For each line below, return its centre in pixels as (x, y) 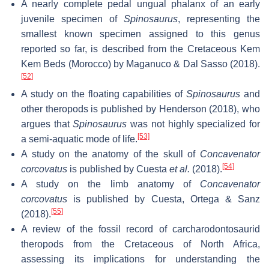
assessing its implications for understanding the (141, 259)
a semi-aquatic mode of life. (79, 139)
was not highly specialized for (194, 124)
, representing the (219, 19)
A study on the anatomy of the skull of (110, 154)
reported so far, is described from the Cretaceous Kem (141, 49)
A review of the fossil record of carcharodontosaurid (141, 229)
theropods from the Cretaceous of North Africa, (141, 244)
